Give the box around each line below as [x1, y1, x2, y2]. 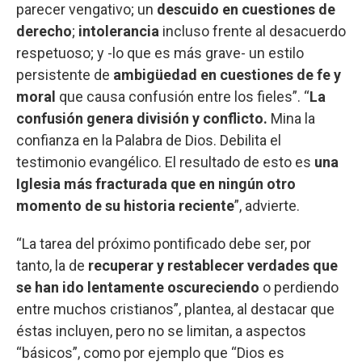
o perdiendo [263, 278, 339, 296]
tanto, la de [16, 256, 88, 274]
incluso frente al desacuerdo [159, 22, 346, 40]
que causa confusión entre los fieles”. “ [59, 87, 309, 105]
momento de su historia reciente [16, 196, 234, 214]
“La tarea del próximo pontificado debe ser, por [16, 234, 311, 252]
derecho [16, 22, 72, 40]
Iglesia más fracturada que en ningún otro [16, 175, 296, 192]
